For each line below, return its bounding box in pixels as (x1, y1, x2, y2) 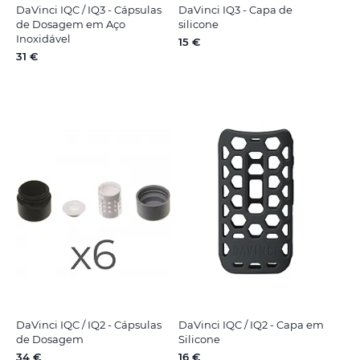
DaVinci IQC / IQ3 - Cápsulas (16, 2, 162, 16)
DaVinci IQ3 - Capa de (178, 2, 292, 16)
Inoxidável (16, 31, 71, 45)
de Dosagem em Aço (16, 17, 125, 31)
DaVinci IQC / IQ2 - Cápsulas (16, 317, 162, 331)
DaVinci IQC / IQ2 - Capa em (178, 317, 324, 331)
